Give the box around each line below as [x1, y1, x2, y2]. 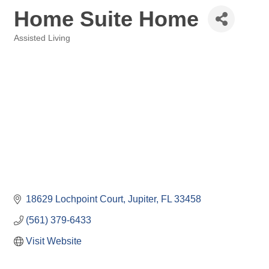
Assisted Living [14, 34, 70, 43]
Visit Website [26, 236, 82, 247]
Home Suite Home [14, 6, 199, 31]
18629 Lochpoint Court [26, 194, 123, 205]
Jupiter [128, 194, 156, 205]
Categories [13, 42, 53, 51]
